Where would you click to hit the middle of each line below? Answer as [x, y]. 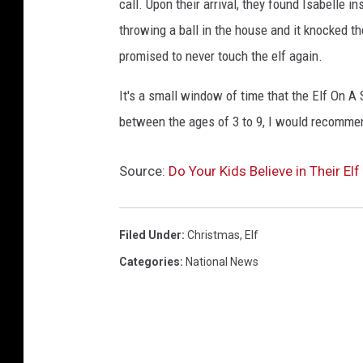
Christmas [214, 235]
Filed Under [150, 235]
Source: [144, 171]
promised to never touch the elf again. [221, 56]
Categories [149, 262]
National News [222, 262]
